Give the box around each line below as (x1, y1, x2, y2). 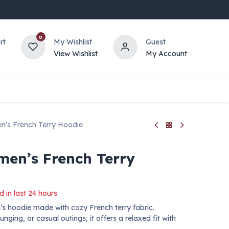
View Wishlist (53, 49, 98, 58)
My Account (145, 49, 187, 58)
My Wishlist (53, 37, 92, 47)
